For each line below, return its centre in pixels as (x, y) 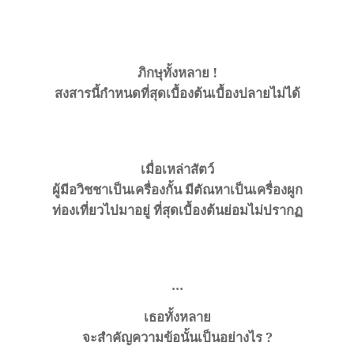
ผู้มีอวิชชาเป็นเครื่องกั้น (117, 190)
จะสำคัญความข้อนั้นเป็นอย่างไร (173, 337)
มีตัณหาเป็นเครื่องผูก (243, 190)
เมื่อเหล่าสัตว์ (177, 169)
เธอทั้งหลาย (177, 316)
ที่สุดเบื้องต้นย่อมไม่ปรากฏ (228, 210)
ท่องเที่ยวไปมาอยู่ (101, 210)
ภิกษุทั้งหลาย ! (177, 73)
